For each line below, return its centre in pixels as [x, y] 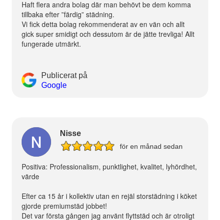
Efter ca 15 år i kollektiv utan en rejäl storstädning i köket [109, 196]
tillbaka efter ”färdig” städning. [68, 14]
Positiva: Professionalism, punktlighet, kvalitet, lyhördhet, [109, 166]
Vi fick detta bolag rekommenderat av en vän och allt [103, 24]
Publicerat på [64, 75]
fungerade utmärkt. [51, 43]
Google [54, 85]
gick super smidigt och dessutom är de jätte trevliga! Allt [108, 34]
